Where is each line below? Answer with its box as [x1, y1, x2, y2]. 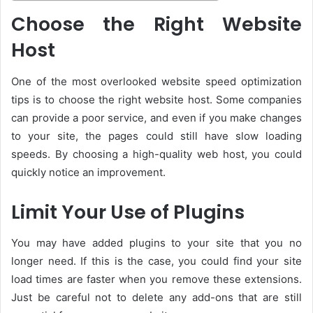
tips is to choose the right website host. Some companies [11, 92, 302, 106]
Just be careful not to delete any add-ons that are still [11, 291, 302, 305]
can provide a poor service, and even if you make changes [11, 110, 302, 124]
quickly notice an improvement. [11, 165, 166, 179]
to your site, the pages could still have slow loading [11, 129, 302, 143]
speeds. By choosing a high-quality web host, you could [11, 147, 302, 161]
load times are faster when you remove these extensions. [11, 272, 302, 286]
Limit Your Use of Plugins [11, 198, 245, 225]
